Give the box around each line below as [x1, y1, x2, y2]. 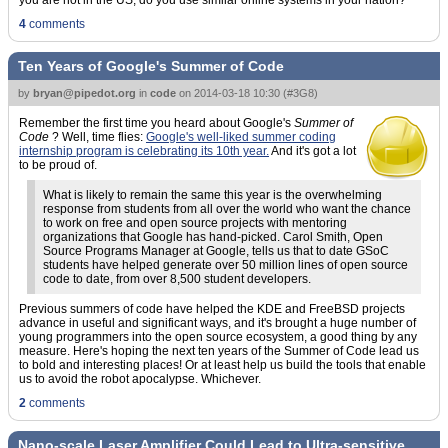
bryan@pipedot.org [33, 87, 136, 99]
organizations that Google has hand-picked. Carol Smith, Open [43, 230, 383, 244]
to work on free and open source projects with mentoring [43, 216, 347, 230]
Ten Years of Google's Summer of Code [18, 58, 284, 74]
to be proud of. [19, 158, 97, 172]
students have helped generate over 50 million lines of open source [43, 258, 408, 272]
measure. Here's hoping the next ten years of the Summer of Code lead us [19, 344, 419, 358]
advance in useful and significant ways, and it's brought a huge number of [19, 316, 416, 330]
